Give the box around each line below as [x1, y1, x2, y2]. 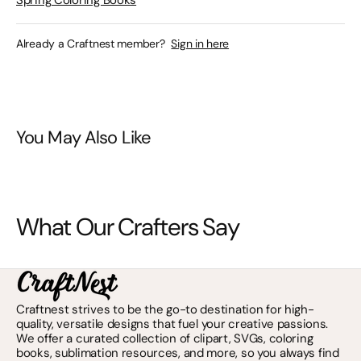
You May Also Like [16, 126, 151, 149]
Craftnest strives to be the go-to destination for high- [16, 301, 314, 317]
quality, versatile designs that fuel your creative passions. [16, 316, 329, 332]
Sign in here [171, 36, 230, 51]
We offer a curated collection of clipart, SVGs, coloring [16, 330, 313, 346]
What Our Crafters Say [16, 211, 239, 243]
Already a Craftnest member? [16, 36, 165, 51]
